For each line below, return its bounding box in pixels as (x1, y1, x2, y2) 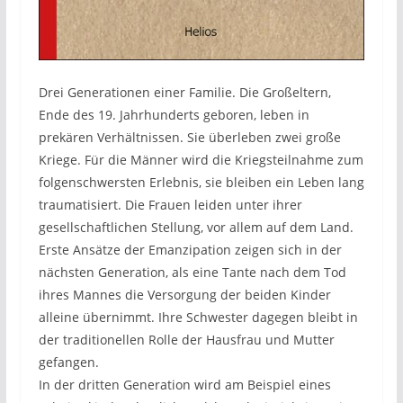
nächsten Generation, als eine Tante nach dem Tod (38, 263, 346, 281)
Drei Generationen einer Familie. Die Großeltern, (38, 83, 331, 101)
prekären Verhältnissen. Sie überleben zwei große (38, 128, 341, 146)
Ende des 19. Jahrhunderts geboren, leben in (38, 105, 309, 123)
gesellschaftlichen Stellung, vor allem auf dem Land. (38, 218, 354, 236)
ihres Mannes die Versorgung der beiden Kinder (38, 285, 331, 303)
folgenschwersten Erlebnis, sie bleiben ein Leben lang (38, 173, 364, 191)
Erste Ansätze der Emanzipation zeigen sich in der (38, 240, 342, 258)
